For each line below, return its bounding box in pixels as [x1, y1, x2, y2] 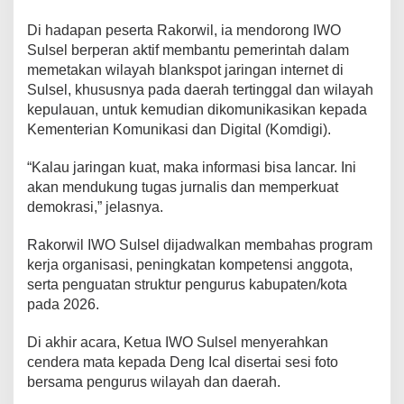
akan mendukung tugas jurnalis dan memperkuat [27, 179, 338, 195]
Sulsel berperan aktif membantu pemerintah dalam [27, 41, 349, 58]
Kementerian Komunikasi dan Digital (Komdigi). [27, 121, 331, 137]
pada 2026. [27, 296, 99, 312]
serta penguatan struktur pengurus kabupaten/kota [27, 276, 347, 292]
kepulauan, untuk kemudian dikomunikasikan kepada [27, 101, 367, 117]
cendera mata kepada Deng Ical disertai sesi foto [27, 353, 338, 370]
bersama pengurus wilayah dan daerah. [27, 373, 280, 390]
